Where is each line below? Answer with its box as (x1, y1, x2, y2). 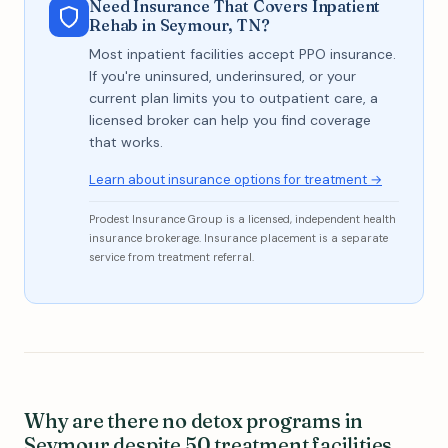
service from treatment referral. (89, 250, 254, 264)
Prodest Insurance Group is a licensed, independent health (89, 212, 396, 226)
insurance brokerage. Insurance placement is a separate (89, 231, 388, 245)
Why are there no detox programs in (24, 408, 364, 433)
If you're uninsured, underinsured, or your (89, 67, 356, 85)
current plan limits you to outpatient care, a (89, 89, 378, 107)
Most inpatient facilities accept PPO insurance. (89, 45, 396, 63)
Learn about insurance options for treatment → (89, 171, 382, 188)
